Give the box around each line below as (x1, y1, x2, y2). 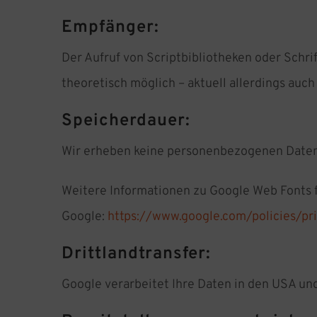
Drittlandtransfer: (62, 243, 211, 265)
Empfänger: (62, 17, 159, 39)
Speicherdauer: (62, 110, 190, 132)
